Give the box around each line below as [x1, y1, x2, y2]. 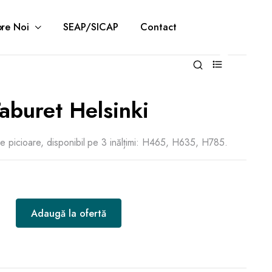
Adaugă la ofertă [31, 206, 106, 220]
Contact [140, 20, 177, 34]
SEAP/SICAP [63, 20, 118, 34]
